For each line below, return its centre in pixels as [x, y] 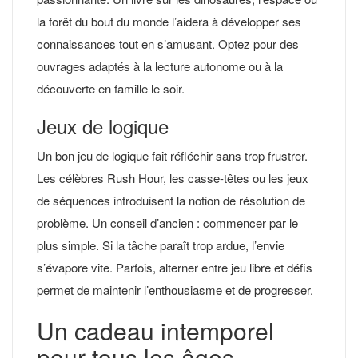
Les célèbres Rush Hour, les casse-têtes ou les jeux [173, 177]
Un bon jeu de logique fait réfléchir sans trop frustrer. [172, 155]
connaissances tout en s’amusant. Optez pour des [168, 43]
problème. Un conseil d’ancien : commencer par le [167, 222]
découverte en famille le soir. [111, 88]
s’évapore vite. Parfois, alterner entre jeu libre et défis [175, 267]
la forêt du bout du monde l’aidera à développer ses [169, 21]
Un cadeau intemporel [155, 330]
